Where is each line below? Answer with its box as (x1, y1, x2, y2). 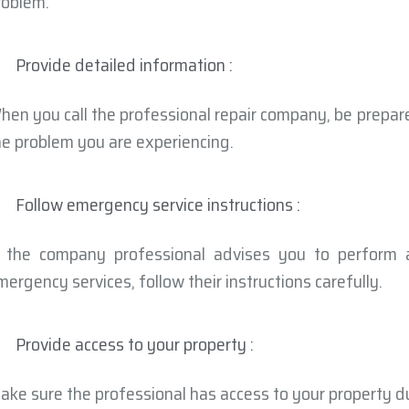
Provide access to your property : (16, 330, 255, 360)
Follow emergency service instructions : (16, 190, 301, 220)
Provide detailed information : (16, 50, 234, 80)
